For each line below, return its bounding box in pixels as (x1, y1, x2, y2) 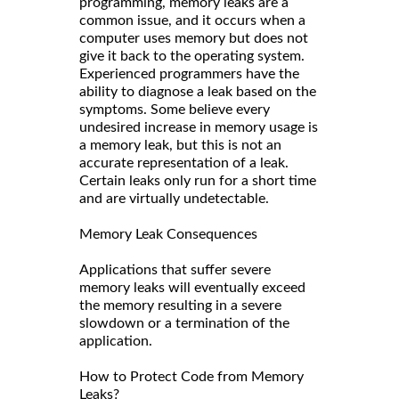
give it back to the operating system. (79, 48, 305, 63)
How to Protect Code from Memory (79, 369, 304, 384)
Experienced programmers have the (79, 66, 299, 81)
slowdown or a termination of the (79, 315, 289, 330)
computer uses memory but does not (79, 30, 308, 45)
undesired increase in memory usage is (79, 119, 318, 134)
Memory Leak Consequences (79, 226, 257, 241)
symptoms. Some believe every (79, 102, 270, 117)
